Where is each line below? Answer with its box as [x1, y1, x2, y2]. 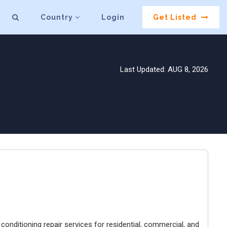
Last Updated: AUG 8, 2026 [120, 64, 208, 74]
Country [41, 13, 75, 22]
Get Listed [153, 13, 199, 22]
